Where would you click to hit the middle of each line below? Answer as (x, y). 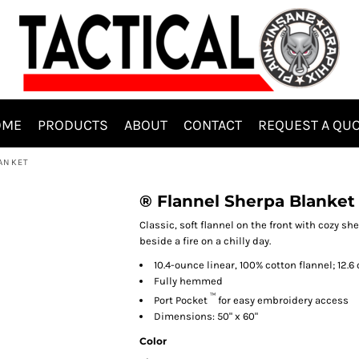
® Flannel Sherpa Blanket (247, 201)
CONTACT (213, 125)
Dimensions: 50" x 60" (206, 317)
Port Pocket (181, 301)
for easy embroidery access (282, 301)
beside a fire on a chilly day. (205, 241)
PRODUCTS (73, 125)
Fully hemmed (188, 281)
